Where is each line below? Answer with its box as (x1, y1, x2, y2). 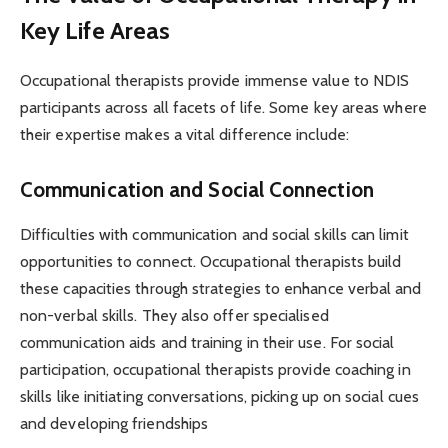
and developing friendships (20, 413, 209, 433)
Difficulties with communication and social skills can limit (20, 224, 409, 244)
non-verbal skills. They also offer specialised (20, 305, 329, 325)
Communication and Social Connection (20, 177, 374, 203)
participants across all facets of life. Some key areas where (20, 97, 427, 117)
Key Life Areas (20, 15, 171, 45)
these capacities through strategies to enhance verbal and (20, 278, 422, 298)
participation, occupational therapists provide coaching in (20, 359, 411, 379)
